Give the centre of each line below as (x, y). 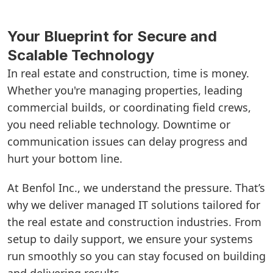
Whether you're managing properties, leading (125, 90)
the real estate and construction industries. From (134, 222)
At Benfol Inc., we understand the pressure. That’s (136, 188)
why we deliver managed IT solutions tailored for (134, 205)
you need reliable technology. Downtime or (119, 125)
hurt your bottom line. (65, 159)
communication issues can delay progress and (127, 142)
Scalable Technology (81, 55)
